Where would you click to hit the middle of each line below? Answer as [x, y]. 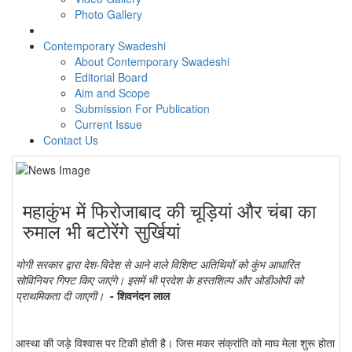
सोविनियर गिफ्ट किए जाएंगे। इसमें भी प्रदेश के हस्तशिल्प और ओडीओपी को [159, 279]
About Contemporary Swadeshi [152, 62]
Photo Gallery [108, 15]
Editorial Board [111, 77]
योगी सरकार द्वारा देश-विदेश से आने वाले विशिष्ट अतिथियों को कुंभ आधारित [158, 264]
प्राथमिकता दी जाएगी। [63, 295]
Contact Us [71, 140]
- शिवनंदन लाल [140, 295]
